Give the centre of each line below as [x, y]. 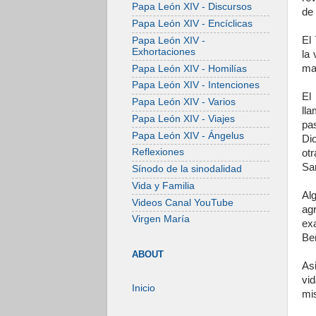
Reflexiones [158, 152]
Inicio [144, 288]
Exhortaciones [164, 51]
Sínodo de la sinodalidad [187, 169]
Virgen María [161, 219]
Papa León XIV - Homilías [189, 68]
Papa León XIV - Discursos [192, 7]
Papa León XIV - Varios [184, 102]
